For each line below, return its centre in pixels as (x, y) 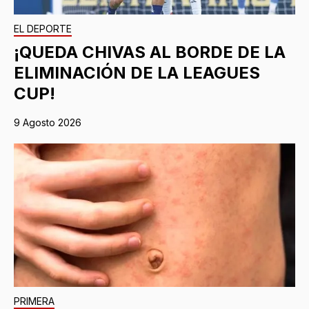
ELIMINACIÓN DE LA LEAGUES (137, 73)
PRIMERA (34, 301)
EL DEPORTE (43, 29)
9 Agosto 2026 (48, 123)
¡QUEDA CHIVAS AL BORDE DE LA (150, 52)
